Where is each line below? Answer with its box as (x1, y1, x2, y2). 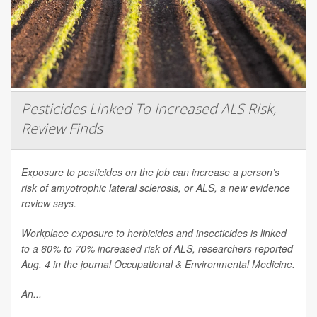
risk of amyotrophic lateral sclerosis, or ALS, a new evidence (21, 180, 290, 195)
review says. (21, 195, 76, 210)
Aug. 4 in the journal (21, 256, 114, 271)
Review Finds (21, 118, 103, 138)
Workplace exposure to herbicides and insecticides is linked (21, 225, 287, 240)
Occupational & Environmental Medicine (114, 256, 292, 271)
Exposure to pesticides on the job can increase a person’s (21, 164, 279, 179)
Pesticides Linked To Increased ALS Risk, (21, 98, 276, 118)
